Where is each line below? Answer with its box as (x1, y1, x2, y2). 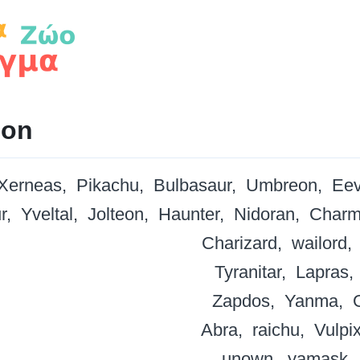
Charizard (201, 233, 277, 254)
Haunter (157, 204, 219, 225)
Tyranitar (215, 262, 281, 283)
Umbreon (246, 175, 317, 196)
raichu (252, 320, 300, 341)
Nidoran (233, 204, 295, 225)
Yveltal (20, 204, 73, 225)
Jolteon (87, 204, 144, 225)
